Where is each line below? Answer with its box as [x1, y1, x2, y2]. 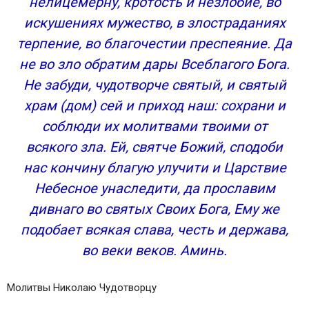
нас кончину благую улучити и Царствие [23, 159, 286, 176]
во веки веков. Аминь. [82, 242, 227, 259]
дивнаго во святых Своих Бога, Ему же [30, 201, 279, 217]
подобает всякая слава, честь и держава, [21, 221, 288, 238]
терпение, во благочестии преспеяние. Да [17, 35, 292, 52]
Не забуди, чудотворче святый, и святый [23, 77, 286, 93]
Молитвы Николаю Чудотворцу [7, 281, 157, 294]
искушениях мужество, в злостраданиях [23, 14, 286, 31]
